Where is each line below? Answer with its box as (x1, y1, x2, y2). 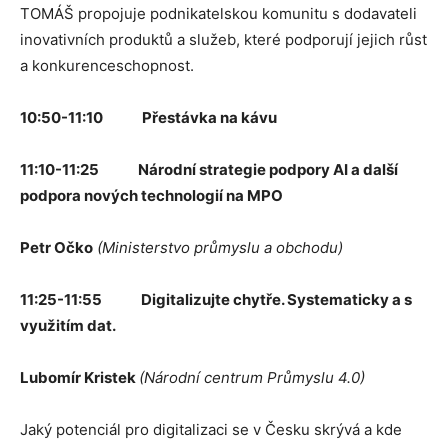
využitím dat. (20, 315, 116, 335)
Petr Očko (20, 237, 93, 257)
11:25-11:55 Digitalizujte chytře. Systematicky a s (20, 289, 412, 309)
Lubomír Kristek (20, 367, 139, 387)
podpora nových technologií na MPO (20, 185, 283, 205)
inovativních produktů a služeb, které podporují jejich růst (20, 29, 427, 49)
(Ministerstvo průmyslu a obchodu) (97, 237, 343, 257)
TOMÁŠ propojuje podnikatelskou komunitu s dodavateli (20, 3, 417, 23)
